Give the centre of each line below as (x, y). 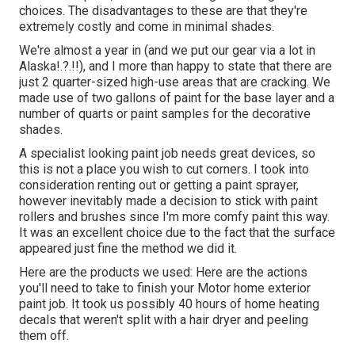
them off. (44, 335)
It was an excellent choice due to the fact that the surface (177, 232)
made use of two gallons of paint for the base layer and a (177, 97)
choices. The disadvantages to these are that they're (163, 10)
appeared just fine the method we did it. (128, 248)
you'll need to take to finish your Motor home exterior (165, 288)
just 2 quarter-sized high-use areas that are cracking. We (175, 82)
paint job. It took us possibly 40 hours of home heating (169, 303)
